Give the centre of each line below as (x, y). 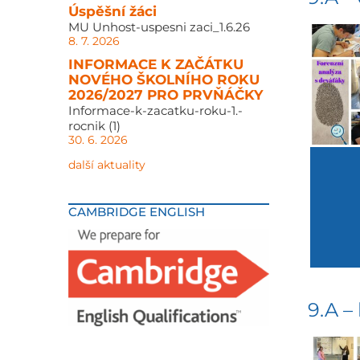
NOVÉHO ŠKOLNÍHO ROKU (164, 80)
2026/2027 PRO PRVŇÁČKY (165, 95)
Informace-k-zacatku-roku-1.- (155, 110)
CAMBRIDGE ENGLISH (136, 212)
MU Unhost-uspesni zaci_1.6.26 (159, 27)
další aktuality (106, 165)
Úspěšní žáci (112, 11)
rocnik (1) (94, 126)
